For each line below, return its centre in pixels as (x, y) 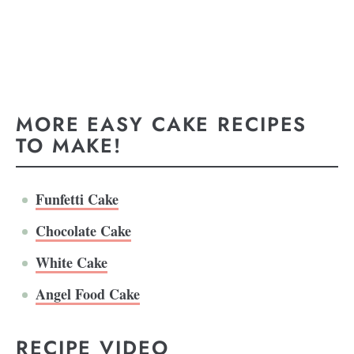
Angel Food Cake (88, 294)
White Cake (72, 262)
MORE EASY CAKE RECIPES (162, 124)
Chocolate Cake (83, 230)
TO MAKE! (73, 145)
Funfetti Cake (77, 199)
